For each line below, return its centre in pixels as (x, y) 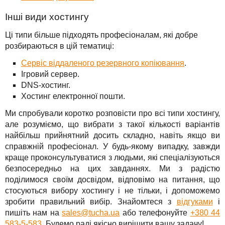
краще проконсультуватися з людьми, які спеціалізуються (113, 158)
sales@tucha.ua (91, 213)
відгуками (195, 202)
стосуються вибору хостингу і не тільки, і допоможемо (113, 191)
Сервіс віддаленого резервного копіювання (103, 63)
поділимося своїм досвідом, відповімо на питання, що (113, 180)
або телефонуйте (155, 213)
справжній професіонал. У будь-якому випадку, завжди (113, 147)
